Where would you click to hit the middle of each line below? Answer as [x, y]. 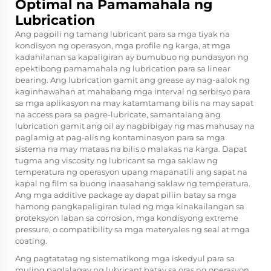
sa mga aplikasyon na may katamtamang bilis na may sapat [134, 103]
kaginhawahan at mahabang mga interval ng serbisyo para [133, 92]
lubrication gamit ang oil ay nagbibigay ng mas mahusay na [135, 126]
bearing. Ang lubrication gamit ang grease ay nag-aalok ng [132, 80]
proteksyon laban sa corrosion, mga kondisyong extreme [127, 218]
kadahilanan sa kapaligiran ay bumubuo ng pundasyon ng [132, 57]
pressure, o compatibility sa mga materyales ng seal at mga [132, 230]
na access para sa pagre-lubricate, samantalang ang [118, 115]
